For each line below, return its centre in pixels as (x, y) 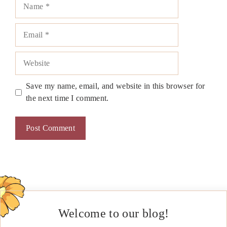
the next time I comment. (67, 98)
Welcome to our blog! (113, 214)
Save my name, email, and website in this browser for (116, 86)
